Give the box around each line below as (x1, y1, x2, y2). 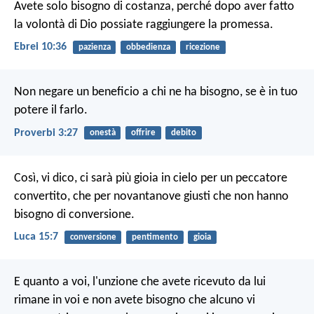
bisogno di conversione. (14, 207, 135, 221)
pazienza (78, 42, 111, 52)
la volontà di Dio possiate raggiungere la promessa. (14, 18, 273, 32)
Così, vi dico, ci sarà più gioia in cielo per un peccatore (14, 171, 287, 185)
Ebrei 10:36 (14, 41, 67, 53)
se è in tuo (243, 86, 298, 100)
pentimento (131, 232, 178, 242)
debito (170, 128, 196, 138)
